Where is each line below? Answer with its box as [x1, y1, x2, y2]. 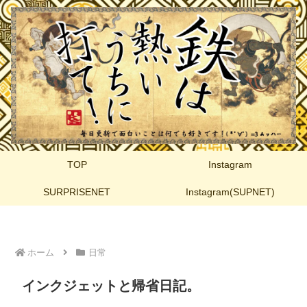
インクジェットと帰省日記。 [22, 278, 200, 293]
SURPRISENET [43, 186, 110, 197]
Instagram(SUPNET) [186, 186, 275, 197]
